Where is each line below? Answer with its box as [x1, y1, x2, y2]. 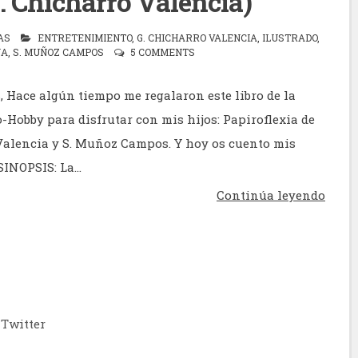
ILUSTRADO [262, 30, 317, 44]
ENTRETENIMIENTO [38, 30, 132, 44]
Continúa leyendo [217, 186, 325, 203]
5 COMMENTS [130, 45, 195, 58]
